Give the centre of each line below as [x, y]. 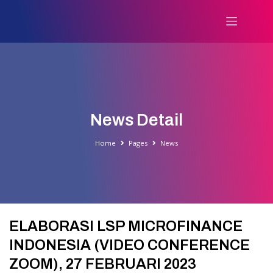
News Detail [136, 120]
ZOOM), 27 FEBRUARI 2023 [103, 264]
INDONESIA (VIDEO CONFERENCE [129, 245]
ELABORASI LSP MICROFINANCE [126, 226]
